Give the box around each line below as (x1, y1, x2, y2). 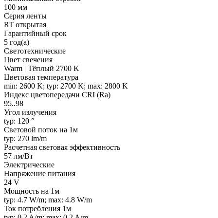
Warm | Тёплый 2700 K (4, 64, 79, 73)
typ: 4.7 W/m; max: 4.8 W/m (4, 196, 92, 204)
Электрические (4, 161, 54, 169)
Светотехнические (4, 47, 66, 55)
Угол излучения (4, 108, 56, 117)
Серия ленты (4, 12, 47, 20)
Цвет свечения (4, 55, 53, 64)
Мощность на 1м (4, 187, 59, 196)
